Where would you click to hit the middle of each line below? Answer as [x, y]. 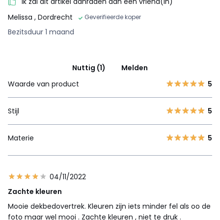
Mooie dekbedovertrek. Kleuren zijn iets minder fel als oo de [109, 206]
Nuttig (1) [89, 68]
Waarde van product [43, 84]
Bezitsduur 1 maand [41, 32]
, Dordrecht [54, 17]
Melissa [21, 17]
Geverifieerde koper [113, 17]
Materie [21, 138]
